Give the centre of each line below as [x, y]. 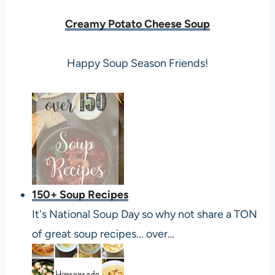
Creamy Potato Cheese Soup [137, 24]
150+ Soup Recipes [80, 194]
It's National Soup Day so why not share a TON [144, 214]
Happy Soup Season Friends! [137, 63]
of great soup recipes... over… [103, 234]
